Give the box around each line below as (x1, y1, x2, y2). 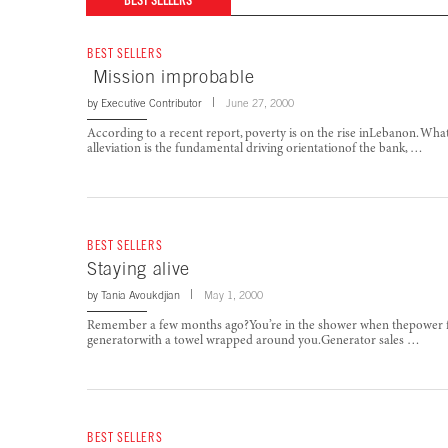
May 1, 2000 (204, 289, 263, 302)
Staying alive (87, 258, 191, 280)
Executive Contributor (101, 97, 202, 110)
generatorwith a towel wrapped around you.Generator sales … (87, 335, 420, 349)
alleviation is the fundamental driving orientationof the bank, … (87, 143, 423, 157)
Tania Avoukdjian (101, 289, 180, 302)
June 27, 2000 (226, 97, 294, 110)
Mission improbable (87, 66, 255, 88)
